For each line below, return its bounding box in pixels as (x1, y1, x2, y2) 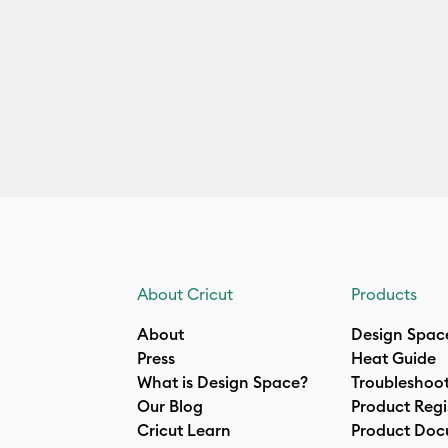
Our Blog (137, 396, 203, 416)
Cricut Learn (137, 420, 231, 440)
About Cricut (137, 284, 233, 304)
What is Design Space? (137, 372, 308, 392)
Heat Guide (351, 348, 436, 368)
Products (351, 284, 417, 304)
